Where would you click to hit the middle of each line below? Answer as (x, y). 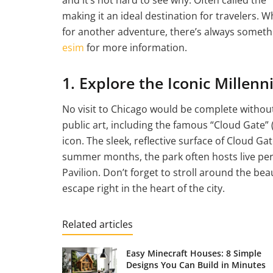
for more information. (136, 47)
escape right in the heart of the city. (144, 189)
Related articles (97, 225)
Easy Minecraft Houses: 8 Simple (194, 253)
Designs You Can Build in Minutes (196, 265)
